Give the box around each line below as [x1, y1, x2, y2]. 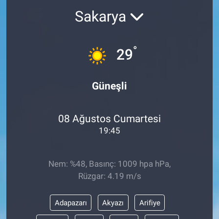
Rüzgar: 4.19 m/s [78, 171, 141, 181]
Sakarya [75, 8, 130, 25]
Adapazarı [54, 198, 87, 207]
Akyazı [102, 198, 124, 207]
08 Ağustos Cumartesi [58, 112, 161, 125]
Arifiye [139, 198, 160, 207]
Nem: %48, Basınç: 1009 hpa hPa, [48, 158, 171, 169]
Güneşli [92, 79, 127, 92]
